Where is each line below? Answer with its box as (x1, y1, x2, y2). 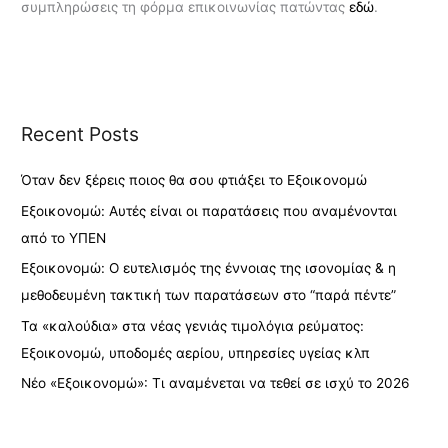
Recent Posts (21, 122, 140, 147)
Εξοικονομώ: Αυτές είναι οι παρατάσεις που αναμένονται (21, 202, 398, 219)
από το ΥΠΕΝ (21, 229, 107, 246)
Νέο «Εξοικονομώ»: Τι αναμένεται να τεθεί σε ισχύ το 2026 (21, 374, 411, 391)
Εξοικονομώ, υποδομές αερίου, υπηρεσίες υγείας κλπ (21, 344, 371, 361)
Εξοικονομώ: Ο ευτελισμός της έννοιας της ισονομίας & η (21, 260, 397, 277)
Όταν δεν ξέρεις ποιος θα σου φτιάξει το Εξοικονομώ (21, 172, 368, 189)
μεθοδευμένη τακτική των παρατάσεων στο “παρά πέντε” (21, 287, 397, 304)
